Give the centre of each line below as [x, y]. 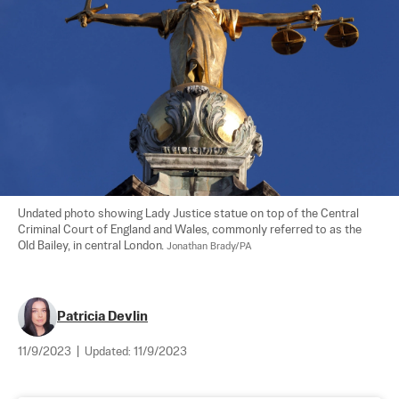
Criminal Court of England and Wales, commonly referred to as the [191, 230]
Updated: [109, 352]
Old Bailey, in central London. [92, 246]
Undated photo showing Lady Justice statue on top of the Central [190, 214]
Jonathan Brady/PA [209, 246]
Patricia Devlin [102, 316]
